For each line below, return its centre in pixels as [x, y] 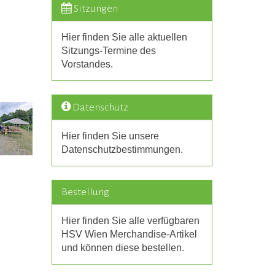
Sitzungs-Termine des [108, 50]
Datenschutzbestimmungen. [122, 149]
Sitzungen [95, 8]
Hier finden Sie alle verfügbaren [130, 220]
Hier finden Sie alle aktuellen [124, 37]
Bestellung [85, 192]
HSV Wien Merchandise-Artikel [129, 234]
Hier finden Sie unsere [110, 136]
